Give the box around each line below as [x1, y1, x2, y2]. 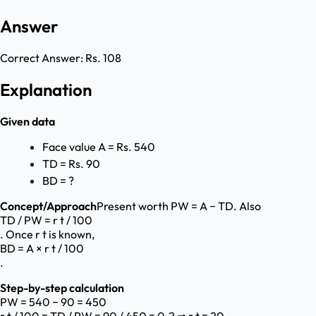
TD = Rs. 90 [42, 157, 100, 171]
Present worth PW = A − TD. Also [97, 199, 261, 214]
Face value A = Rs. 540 [42, 140, 155, 154]
